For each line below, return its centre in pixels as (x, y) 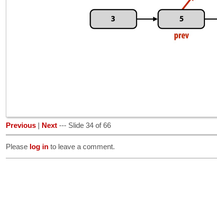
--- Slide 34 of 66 (84, 126)
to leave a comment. (82, 147)
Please (18, 147)
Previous (21, 126)
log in (39, 147)
